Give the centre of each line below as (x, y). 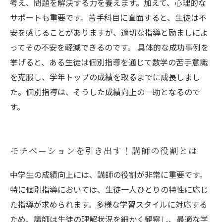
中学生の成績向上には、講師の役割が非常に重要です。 (109, 174)
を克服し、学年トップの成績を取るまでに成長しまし (105, 77)
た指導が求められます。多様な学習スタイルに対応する (109, 204)
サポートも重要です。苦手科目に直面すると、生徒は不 (108, 17)
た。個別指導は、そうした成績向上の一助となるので (105, 92)
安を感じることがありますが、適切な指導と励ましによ (109, 32)
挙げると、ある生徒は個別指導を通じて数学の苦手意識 (109, 62)
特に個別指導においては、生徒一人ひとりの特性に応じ (109, 189)
